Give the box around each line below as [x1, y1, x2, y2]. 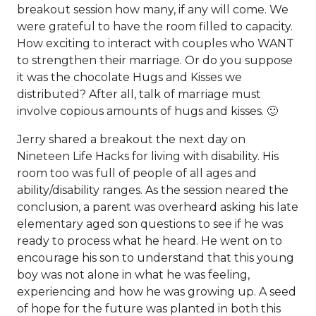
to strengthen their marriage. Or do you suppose [17, 54, 293, 67]
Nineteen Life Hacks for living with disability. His [17, 150, 279, 163]
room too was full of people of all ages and [17, 166, 257, 180]
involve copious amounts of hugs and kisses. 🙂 [17, 104, 278, 118]
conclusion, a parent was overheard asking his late [17, 200, 298, 214]
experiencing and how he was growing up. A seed [17, 285, 296, 298]
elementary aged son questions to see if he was [17, 217, 283, 231]
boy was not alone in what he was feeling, [17, 268, 250, 281]
